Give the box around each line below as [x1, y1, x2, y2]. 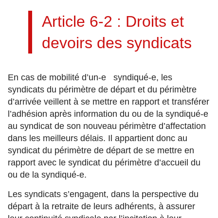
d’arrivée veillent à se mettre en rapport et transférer [8, 97, 209, 107]
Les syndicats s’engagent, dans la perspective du [8, 189, 199, 199]
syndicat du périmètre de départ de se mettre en [8, 145, 194, 155]
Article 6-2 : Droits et [42, 13, 184, 30]
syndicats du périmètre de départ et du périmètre [8, 85, 197, 94]
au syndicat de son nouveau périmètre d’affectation [8, 121, 206, 131]
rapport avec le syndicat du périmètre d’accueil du [8, 158, 200, 167]
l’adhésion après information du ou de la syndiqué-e [8, 109, 208, 119]
